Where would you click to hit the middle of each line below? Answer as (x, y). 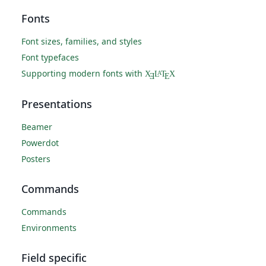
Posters (36, 159)
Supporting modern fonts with (83, 74)
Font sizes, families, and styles (82, 42)
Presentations (57, 104)
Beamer (37, 127)
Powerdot (40, 143)
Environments (49, 228)
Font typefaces (50, 58)
